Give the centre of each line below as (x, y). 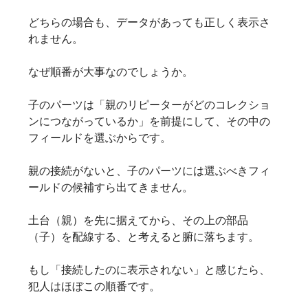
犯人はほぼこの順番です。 (94, 286)
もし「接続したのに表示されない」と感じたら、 (149, 270)
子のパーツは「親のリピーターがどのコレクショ (149, 105)
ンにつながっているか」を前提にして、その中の (149, 121)
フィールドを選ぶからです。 (99, 138)
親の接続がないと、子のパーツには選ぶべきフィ (149, 171)
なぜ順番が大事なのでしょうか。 (110, 72)
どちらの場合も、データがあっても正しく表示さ (149, 22)
